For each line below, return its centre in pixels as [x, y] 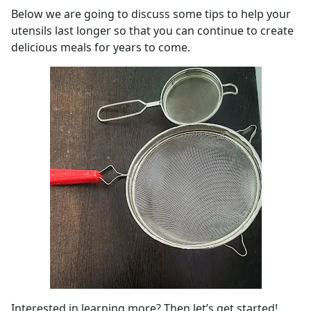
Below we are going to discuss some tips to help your [151, 14]
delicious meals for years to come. [101, 47]
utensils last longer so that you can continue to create [152, 30]
